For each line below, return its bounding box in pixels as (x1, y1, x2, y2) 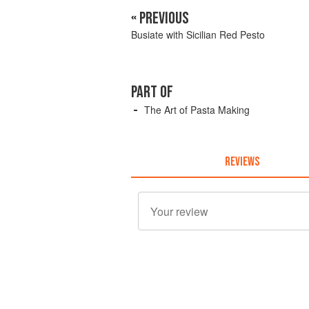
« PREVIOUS (131, 8, 189, 28)
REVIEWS (224, 154, 259, 169)
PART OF (131, 82, 173, 102)
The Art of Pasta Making (144, 103, 250, 117)
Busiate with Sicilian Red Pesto (131, 28, 265, 41)
